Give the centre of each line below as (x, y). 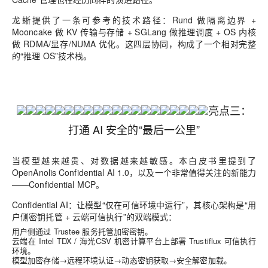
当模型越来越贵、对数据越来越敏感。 (95, 161)
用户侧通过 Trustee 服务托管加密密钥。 (83, 232)
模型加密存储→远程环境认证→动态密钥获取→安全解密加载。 (122, 260)
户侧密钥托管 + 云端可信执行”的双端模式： (95, 217)
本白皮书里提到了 (217, 161)
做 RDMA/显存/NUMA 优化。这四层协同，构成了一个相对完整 (134, 44)
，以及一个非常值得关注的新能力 (193, 173)
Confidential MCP (62, 185)
